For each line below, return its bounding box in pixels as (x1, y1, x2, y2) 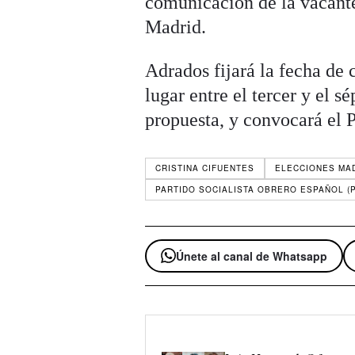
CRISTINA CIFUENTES (155, 162, 255, 174)
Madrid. (145, 17, 207, 38)
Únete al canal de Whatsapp (176, 247, 328, 264)
